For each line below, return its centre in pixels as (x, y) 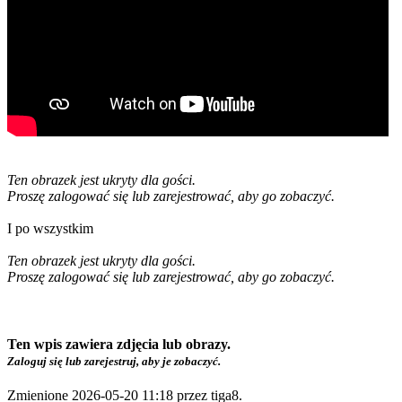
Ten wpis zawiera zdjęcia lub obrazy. (119, 344)
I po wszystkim (50, 228)
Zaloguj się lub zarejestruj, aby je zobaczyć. (114, 361)
